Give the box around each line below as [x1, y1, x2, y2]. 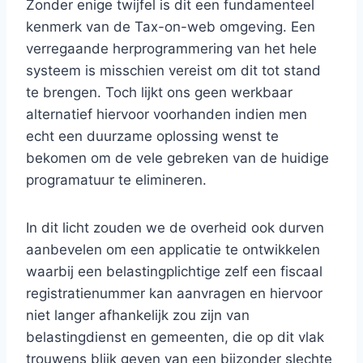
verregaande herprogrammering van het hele [26, 41, 317, 57]
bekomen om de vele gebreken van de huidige [26, 150, 329, 166]
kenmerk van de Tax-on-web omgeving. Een [26, 19, 315, 35]
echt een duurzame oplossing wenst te [26, 128, 279, 144]
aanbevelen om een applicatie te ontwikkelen [26, 241, 320, 258]
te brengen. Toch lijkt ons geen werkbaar [26, 84, 293, 100]
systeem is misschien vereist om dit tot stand [26, 62, 321, 79]
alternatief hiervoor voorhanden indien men [26, 106, 307, 122]
